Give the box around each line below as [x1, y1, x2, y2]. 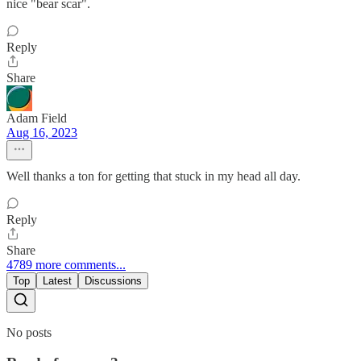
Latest [43, 274, 72, 287]
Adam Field [6, 110, 67, 125]
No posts [6, 325, 52, 339]
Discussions [85, 274, 142, 287]
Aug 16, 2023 [6, 125, 77, 139]
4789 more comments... [6, 257, 126, 272]
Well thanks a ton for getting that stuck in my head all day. [6, 168, 301, 183]
